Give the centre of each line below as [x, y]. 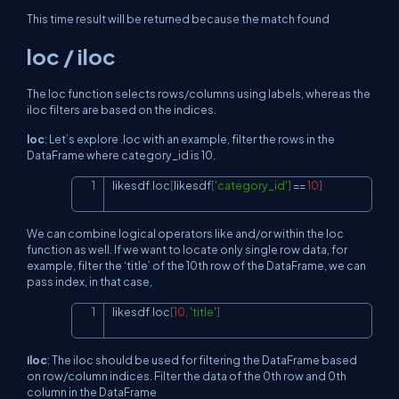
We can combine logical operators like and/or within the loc [185, 233]
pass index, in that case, [90, 281]
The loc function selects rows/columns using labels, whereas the [199, 93]
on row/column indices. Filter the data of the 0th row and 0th [187, 375]
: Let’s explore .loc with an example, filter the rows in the [190, 138]
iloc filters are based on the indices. [122, 109]
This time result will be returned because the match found [178, 18]
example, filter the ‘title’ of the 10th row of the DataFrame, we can [196, 265]
